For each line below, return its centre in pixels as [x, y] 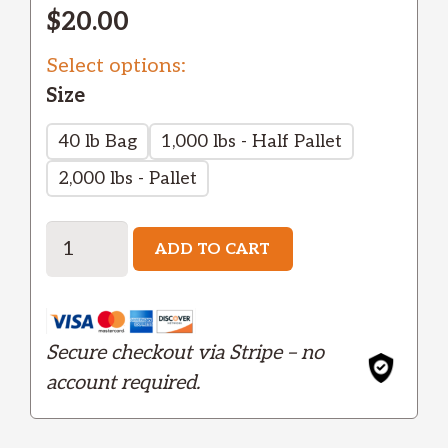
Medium [84, 295]
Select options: [116, 66]
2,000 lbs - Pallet [127, 178]
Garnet [78, 235]
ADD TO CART [213, 249]
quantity [86, 325]
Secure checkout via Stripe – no [185, 353]
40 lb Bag [97, 141]
